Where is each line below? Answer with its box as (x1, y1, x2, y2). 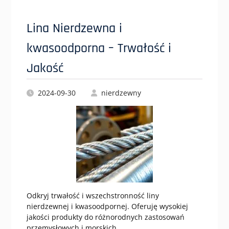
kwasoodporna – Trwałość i (26, 40, 171, 57)
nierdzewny (101, 88, 141, 98)
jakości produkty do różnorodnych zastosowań (26, 212, 185, 222)
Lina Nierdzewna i (26, 20, 122, 37)
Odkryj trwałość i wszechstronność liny (26, 191, 159, 200)
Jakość (26, 60, 63, 77)
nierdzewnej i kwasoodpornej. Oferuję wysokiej (26, 201, 188, 211)
